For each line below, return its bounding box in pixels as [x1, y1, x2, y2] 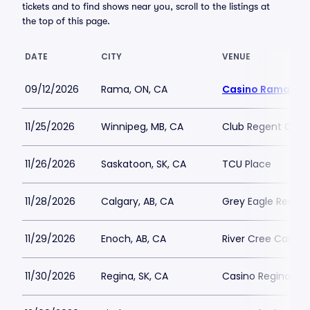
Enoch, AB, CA [101, 232, 166, 246]
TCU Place [222, 157, 271, 171]
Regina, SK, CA [101, 269, 168, 283]
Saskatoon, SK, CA [101, 157, 186, 171]
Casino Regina [222, 269, 291, 283]
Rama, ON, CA [101, 82, 167, 96]
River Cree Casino [222, 232, 307, 246]
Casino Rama [222, 82, 290, 96]
